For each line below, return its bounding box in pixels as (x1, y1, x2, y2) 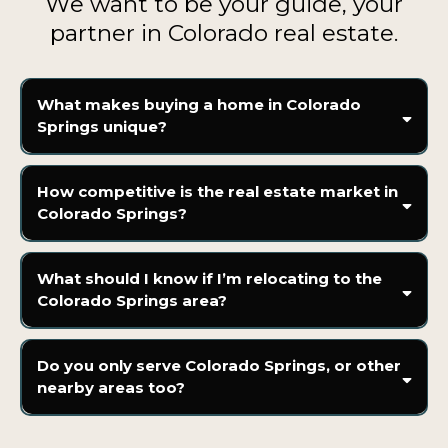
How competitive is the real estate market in (36, 182, 398, 202)
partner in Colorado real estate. (50, 18, 398, 47)
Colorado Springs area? (36, 291, 227, 311)
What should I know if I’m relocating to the (36, 269, 382, 289)
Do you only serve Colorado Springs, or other (36, 356, 401, 376)
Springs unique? (36, 117, 167, 137)
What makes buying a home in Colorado (36, 95, 361, 115)
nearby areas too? (36, 378, 185, 398)
